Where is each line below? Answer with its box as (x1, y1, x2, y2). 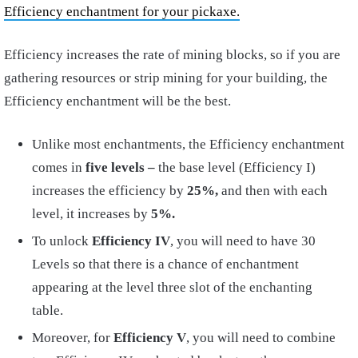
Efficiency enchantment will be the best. (4, 93, 231, 109)
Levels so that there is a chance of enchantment (32, 256, 299, 272)
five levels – (86, 159, 158, 175)
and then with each (218, 182, 328, 198)
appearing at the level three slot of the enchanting (32, 279, 312, 295)
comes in (32, 159, 86, 175)
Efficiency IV (92, 233, 170, 249)
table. (32, 302, 63, 318)
